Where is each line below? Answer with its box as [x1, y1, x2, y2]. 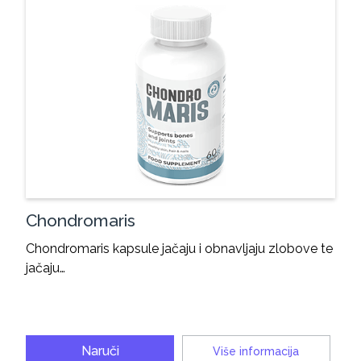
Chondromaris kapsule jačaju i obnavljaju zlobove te [26, 240, 334, 256]
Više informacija [213, 344, 300, 358]
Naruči [81, 342, 119, 359]
